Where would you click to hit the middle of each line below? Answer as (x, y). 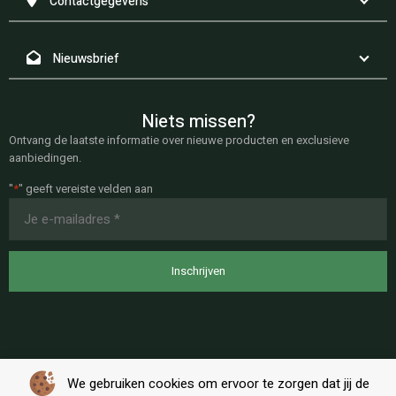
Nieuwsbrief (86, 59)
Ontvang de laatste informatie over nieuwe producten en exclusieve (179, 141)
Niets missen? (198, 122)
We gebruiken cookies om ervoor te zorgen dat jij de (218, 384)
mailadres (41, 224)
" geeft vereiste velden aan (86, 189)
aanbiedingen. (45, 158)
